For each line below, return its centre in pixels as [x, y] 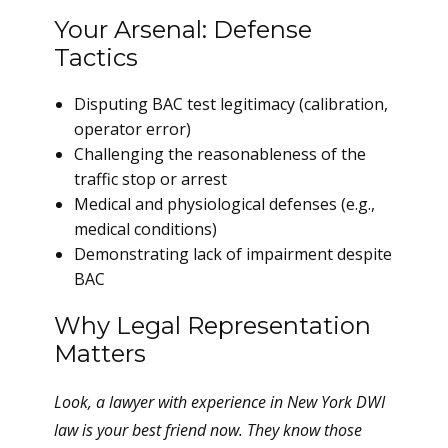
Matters [100, 353]
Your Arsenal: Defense [183, 29]
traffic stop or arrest [150, 179]
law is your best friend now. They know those [208, 430]
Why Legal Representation [212, 325]
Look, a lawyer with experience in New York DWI [219, 402]
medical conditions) [145, 229]
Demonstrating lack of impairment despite [233, 254]
